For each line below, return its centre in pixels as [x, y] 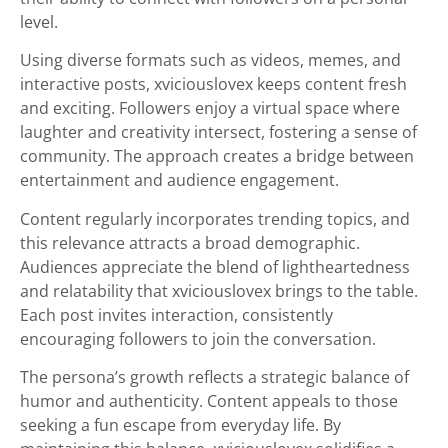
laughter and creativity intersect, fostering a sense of [218, 132]
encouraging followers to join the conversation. [198, 338]
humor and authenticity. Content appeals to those [209, 401]
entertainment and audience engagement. [179, 180]
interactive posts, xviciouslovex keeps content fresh [213, 84]
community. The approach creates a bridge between [217, 156]
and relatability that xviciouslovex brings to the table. [219, 290]
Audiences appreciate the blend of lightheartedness [215, 266]
